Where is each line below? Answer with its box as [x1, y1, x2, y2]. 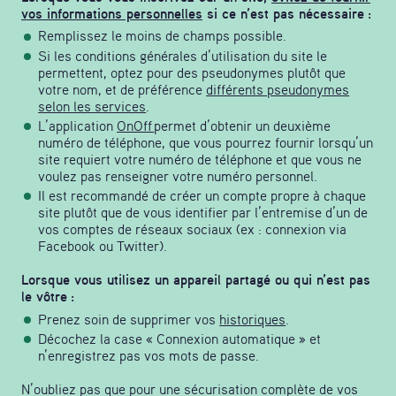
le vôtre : [21, 287, 74, 306]
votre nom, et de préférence [38, 80, 207, 98]
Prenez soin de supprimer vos [38, 309, 220, 328]
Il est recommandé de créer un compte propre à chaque [38, 186, 367, 204]
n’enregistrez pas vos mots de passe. [38, 346, 260, 364]
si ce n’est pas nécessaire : [202, 4, 371, 22]
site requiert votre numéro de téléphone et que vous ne [38, 149, 362, 168]
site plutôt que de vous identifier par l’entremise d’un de [38, 202, 369, 221]
